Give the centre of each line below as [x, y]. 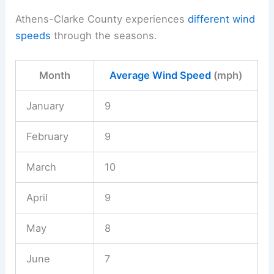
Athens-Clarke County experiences [102, 19]
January [45, 106]
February [47, 136]
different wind [222, 19]
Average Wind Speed [161, 75]
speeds [33, 35]
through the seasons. [104, 35]
